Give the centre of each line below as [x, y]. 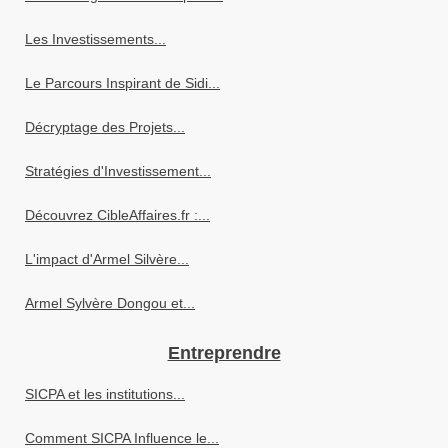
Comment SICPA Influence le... [122, 437]
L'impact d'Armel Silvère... [107, 258]
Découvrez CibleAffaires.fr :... [117, 214]
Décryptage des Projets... [105, 126]
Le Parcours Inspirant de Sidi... [122, 82]
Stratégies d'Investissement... [118, 170]
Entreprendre [224, 352]
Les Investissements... [95, 38]
